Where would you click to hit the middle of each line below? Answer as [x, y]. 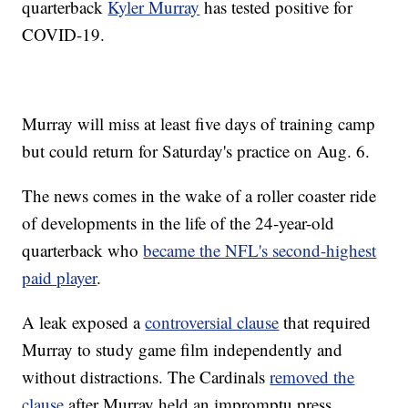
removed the [312, 377]
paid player [60, 278]
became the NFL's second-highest [260, 250]
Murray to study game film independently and [183, 350]
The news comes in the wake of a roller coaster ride [199, 196]
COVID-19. [64, 35]
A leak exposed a [84, 322]
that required [325, 322]
